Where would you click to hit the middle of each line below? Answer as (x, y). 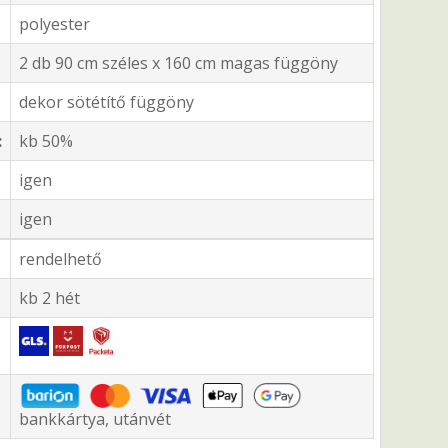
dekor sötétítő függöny (106, 102)
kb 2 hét (49, 298)
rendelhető (60, 259)
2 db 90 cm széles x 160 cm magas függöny (178, 63)
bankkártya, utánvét (95, 419)
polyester (54, 24)
